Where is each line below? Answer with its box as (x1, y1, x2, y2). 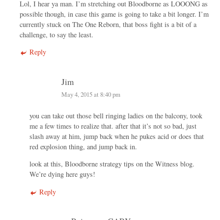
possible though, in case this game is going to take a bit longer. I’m (20, 9, 209, 19)
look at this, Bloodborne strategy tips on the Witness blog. (29, 159, 194, 169)
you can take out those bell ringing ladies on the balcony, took (29, 111, 202, 121)
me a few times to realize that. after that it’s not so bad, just (29, 121, 196, 131)
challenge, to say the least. (20, 30, 93, 40)
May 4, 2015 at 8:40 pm (61, 90, 120, 99)
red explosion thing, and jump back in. (29, 142, 137, 152)
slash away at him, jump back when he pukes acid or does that (29, 132, 204, 141)
